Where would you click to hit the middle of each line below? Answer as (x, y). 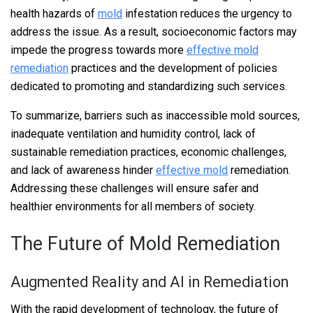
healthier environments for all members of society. (133, 206)
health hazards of (54, 13)
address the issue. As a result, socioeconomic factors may (154, 31)
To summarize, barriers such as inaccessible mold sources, (155, 115)
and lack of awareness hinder (83, 170)
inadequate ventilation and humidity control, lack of (133, 133)
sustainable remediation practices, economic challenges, (148, 152)
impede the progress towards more (99, 50)
